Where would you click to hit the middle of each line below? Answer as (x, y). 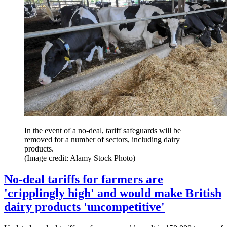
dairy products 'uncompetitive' (84, 206)
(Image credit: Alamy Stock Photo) (80, 158)
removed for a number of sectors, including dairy (102, 140)
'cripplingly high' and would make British (113, 193)
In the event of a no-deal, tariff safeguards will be (103, 131)
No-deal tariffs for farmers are (84, 179)
